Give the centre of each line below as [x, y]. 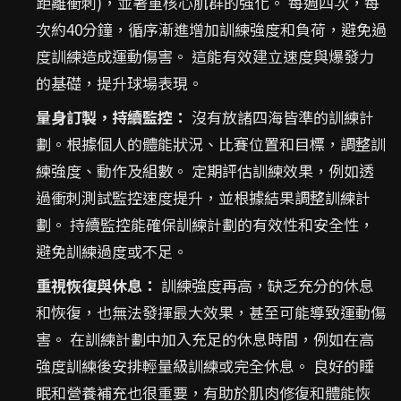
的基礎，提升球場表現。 [119, 83]
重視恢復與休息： [97, 285]
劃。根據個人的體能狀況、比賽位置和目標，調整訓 [211, 144]
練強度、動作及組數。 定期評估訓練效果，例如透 [205, 171]
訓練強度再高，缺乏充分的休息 [266, 285]
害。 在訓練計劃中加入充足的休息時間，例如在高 [205, 339]
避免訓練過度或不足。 [112, 251]
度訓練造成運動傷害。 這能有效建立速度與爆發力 [205, 56]
